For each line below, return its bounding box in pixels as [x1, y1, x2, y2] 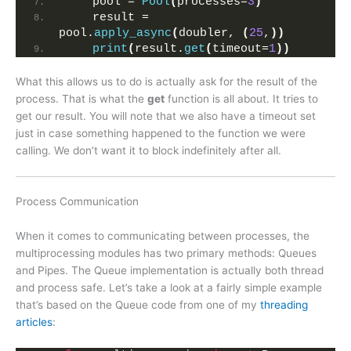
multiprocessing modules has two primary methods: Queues [16, 247, 317, 260]
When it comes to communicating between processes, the [16, 230, 309, 243]
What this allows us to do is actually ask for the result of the [16, 74, 317, 88]
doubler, [179, 26, 242, 40]
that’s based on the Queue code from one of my [16, 299, 260, 312]
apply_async [94, 26, 172, 40]
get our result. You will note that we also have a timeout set [16, 109, 316, 122]
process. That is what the [16, 92, 147, 105]
